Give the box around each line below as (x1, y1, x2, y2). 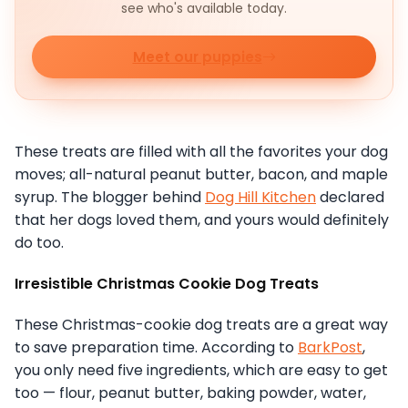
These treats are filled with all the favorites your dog (15, 140, 388, 162)
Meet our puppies (132, 47, 262, 67)
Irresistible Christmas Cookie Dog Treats (15, 272, 319, 294)
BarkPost (298, 336, 362, 358)
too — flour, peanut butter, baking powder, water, (15, 382, 366, 403)
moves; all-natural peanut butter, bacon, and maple (15, 163, 388, 185)
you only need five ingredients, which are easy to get (15, 359, 388, 381)
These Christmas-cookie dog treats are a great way (15, 313, 388, 335)
